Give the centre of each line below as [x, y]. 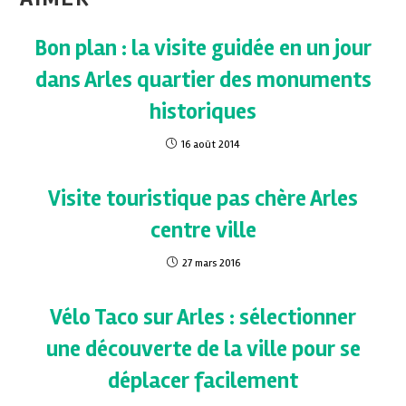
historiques [203, 111]
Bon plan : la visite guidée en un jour [203, 48]
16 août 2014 [211, 144]
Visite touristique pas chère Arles [203, 198]
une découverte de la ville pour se [203, 348]
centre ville [203, 230]
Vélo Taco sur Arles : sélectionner [203, 317]
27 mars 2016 [211, 263]
